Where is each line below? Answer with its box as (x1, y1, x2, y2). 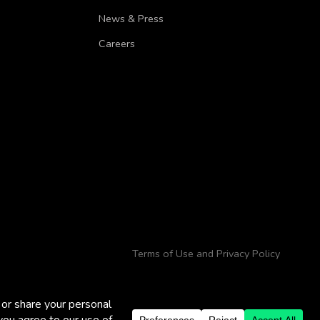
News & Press (99, 11, 164, 26)
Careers (99, 36, 135, 51)
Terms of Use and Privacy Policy (132, 246, 280, 261)
